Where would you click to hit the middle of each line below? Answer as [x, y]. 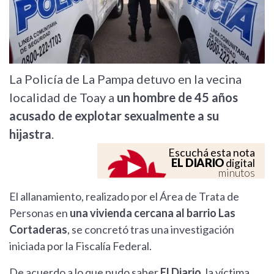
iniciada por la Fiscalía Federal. [80, 246]
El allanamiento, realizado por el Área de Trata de [124, 197]
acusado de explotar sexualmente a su [114, 116]
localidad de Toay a [63, 98]
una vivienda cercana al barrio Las [153, 213]
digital [239, 163]
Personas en [39, 213]
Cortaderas [38, 230]
